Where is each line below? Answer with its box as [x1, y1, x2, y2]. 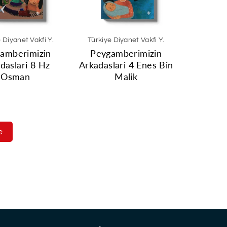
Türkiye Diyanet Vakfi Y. [88, 36, 165, 44]
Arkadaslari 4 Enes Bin [79, 59, 173, 70]
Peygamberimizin [90, 47, 162, 59]
